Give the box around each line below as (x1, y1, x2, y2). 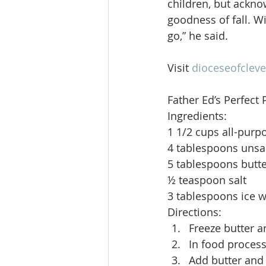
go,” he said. (167, 28, 228, 43)
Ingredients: (167, 109, 227, 123)
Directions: (167, 205, 224, 219)
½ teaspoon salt (167, 173, 246, 187)
